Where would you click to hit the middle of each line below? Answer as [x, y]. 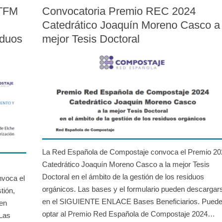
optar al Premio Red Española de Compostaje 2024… [129, 214]
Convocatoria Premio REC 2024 [119, 11]
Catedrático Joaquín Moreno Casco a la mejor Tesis [126, 165]
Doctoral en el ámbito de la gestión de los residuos [123, 177]
